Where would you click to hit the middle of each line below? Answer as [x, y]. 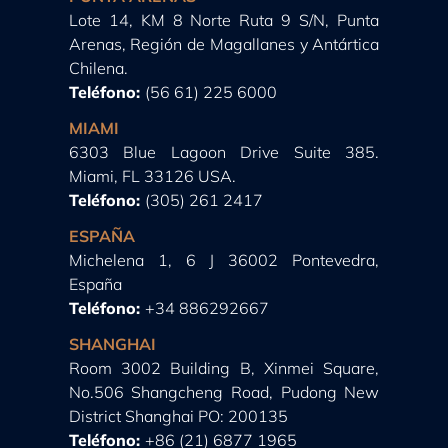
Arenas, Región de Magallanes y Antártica [224, 43]
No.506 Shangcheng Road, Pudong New [224, 391]
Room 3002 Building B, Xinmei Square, [224, 367]
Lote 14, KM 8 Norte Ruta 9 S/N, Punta [224, 19]
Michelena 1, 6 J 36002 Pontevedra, [224, 259]
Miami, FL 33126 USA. [152, 175]
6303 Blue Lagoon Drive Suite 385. [224, 151]
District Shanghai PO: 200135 [178, 415]
